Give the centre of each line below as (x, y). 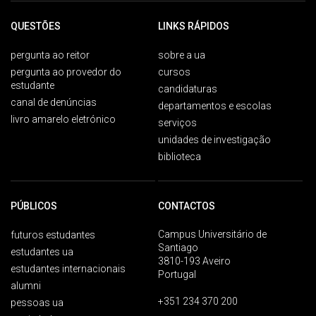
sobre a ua (182, 55)
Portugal (177, 274)
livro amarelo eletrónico (63, 119)
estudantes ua (42, 252)
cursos (174, 72)
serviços (177, 123)
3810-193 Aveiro (194, 261)
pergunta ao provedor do (66, 72)
